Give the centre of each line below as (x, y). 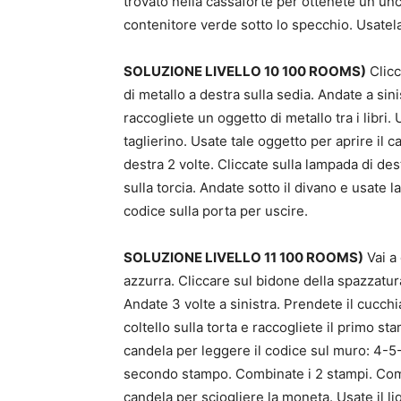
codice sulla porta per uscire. (216, 211)
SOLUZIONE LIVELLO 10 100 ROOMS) (245, 71)
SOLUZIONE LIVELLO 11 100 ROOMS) (243, 257)
